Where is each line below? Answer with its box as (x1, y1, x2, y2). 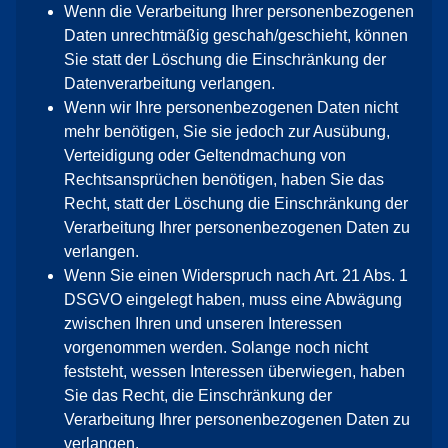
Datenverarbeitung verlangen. (64, 75, 275, 92)
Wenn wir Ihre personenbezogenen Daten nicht (64, 99, 398, 116)
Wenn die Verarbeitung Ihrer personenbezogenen (64, 3, 414, 20)
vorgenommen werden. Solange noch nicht (64, 339, 368, 356)
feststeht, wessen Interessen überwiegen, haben (64, 363, 405, 380)
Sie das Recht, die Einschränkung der (64, 387, 332, 404)
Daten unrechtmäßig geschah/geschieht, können (64, 27, 408, 44)
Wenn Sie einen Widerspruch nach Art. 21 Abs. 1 (64, 267, 408, 284)
